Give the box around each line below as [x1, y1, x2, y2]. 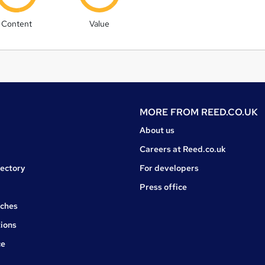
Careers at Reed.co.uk [140, 144, 226, 155]
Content [1, 18, 32, 30]
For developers [140, 163, 199, 174]
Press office [140, 182, 187, 193]
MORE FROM [140, 106, 201, 119]
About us [140, 125, 174, 136]
